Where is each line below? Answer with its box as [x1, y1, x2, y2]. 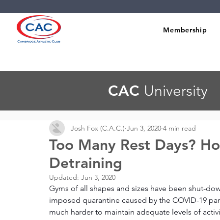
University [144, 82, 208, 100]
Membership [163, 26, 207, 34]
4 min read [163, 123, 196, 133]
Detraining [49, 154, 122, 172]
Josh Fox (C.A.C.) [71, 123, 125, 133]
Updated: [49, 173, 81, 182]
